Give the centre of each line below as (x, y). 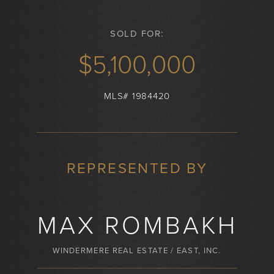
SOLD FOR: (137, 33)
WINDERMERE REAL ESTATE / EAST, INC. (137, 251)
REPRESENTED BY (137, 169)
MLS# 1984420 (137, 96)
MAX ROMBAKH (137, 226)
